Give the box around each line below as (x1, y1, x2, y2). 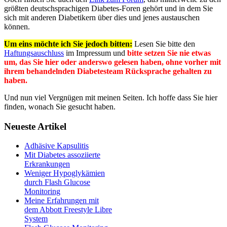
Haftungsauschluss (4, 48, 64, 57)
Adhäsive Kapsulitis (24, 141, 89, 150)
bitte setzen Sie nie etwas (127, 48, 211, 57)
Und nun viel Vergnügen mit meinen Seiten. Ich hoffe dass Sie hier (4, 93, 217, 102)
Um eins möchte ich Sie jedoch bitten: (4, 39, 132, 48)
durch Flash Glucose (24, 178, 90, 187)
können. (4, 22, 30, 31)
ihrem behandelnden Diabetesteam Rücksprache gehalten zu (4, 66, 212, 75)
